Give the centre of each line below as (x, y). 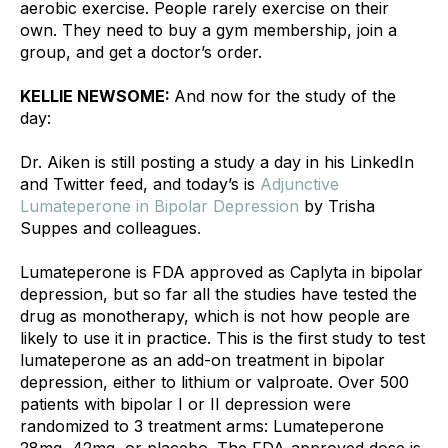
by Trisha (337, 205)
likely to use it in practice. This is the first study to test (222, 337)
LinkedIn (382, 161)
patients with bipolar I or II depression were (185, 403)
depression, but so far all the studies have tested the (218, 293)
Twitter (79, 183)
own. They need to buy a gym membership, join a (208, 29)
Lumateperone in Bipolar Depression (159, 205)
